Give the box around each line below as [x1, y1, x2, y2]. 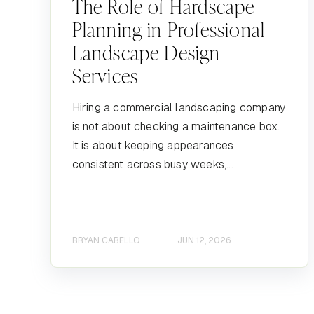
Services [71, 62, 139, 88]
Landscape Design [71, 39, 221, 65]
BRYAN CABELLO [71, 235, 139, 247]
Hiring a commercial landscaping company [71, 100, 286, 115]
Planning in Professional [71, 15, 266, 42]
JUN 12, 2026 [177, 235, 231, 247]
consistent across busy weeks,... [71, 156, 233, 172]
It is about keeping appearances [71, 137, 234, 153]
